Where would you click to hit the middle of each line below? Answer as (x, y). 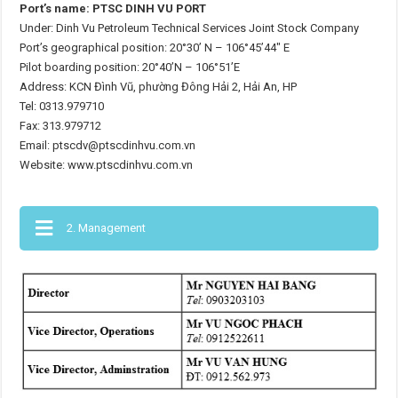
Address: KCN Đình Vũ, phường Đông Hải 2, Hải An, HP (159, 87)
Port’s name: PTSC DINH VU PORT (113, 9)
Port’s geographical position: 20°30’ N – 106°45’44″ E (155, 48)
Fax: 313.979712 (61, 126)
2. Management (107, 228)
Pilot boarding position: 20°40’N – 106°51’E (130, 68)
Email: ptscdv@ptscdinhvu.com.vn (108, 146)
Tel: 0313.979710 (62, 107)
